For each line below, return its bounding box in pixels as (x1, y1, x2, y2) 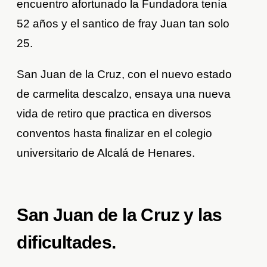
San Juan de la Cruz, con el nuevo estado (17, 68, 232, 81)
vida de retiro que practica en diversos (17, 107, 212, 120)
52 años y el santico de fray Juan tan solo (17, 17, 230, 30)
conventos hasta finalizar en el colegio (17, 127, 213, 140)
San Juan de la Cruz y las (17, 205, 222, 225)
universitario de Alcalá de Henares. (17, 147, 195, 160)
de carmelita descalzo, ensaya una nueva (17, 88, 231, 101)
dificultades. (17, 232, 116, 253)
